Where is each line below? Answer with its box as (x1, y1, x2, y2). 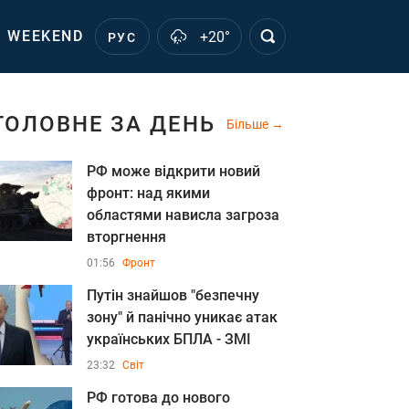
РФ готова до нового (87, 389, 230, 406)
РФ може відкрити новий (87, 163, 260, 180)
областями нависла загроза (87, 206, 279, 224)
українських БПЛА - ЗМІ (87, 330, 251, 348)
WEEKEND (7, 27, 84, 45)
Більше (226, 117, 271, 131)
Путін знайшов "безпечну (87, 287, 259, 304)
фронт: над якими (87, 184, 210, 202)
